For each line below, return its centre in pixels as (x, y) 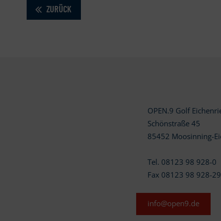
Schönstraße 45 (174, 124)
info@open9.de (174, 204)
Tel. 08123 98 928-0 (182, 162)
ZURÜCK (58, 9)
